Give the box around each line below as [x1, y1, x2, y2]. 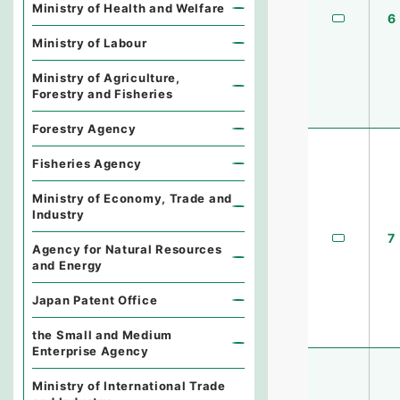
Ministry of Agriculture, [32, 71, 180, 85]
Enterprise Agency [32, 344, 149, 358]
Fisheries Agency [32, 156, 143, 171]
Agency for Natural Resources [32, 242, 222, 256]
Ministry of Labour [32, 36, 147, 50]
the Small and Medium [32, 328, 172, 342]
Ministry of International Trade [32, 379, 226, 393]
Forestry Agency [32, 121, 137, 136]
